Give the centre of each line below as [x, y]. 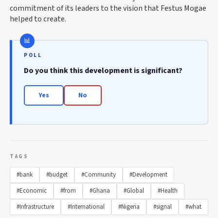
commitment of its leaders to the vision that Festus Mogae [108, 9]
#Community [99, 175]
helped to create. [38, 19]
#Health [168, 191]
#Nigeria [129, 207]
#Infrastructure [35, 207]
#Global [134, 191]
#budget [57, 175]
